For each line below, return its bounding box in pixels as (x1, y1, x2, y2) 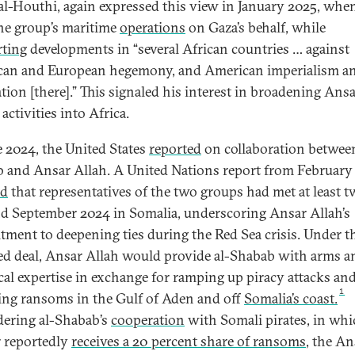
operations (120, 18, 185, 36)
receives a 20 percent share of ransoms (71, 332, 306, 350)
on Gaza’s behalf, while (185, 18, 326, 36)
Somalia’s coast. (244, 289, 338, 307)
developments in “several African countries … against (27, 40, 349, 58)
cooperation (111, 311, 185, 329)
